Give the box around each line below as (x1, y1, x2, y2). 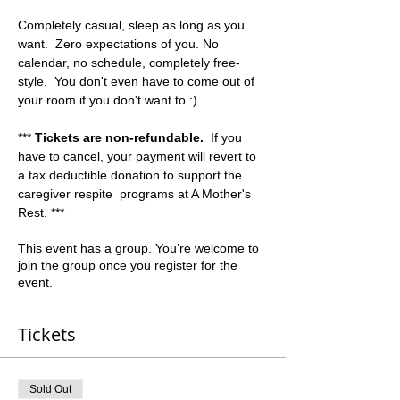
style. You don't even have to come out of (18, 74, 258, 89)
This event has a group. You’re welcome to (18, 241, 259, 256)
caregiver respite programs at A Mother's (18, 187, 254, 202)
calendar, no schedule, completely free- (18, 55, 240, 71)
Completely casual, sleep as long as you (18, 18, 248, 33)
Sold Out (29, 383, 71, 396)
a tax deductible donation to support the (18, 168, 246, 183)
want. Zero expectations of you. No (18, 37, 222, 52)
